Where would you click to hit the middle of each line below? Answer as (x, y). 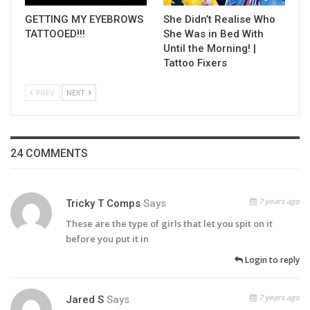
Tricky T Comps (103, 204)
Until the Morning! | (210, 49)
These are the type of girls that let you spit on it (169, 224)
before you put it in (107, 239)
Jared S (85, 300)
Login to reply (271, 260)
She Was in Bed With (213, 34)
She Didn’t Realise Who (219, 20)
